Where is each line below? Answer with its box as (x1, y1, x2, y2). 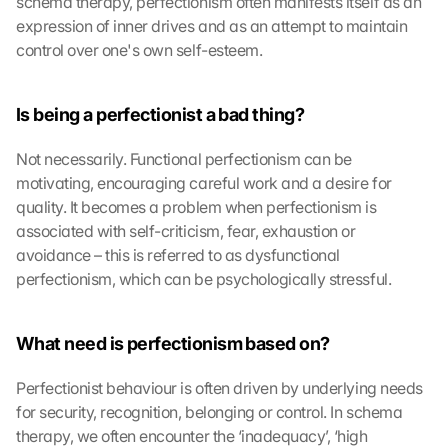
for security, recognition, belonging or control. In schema (16, 402, 403, 422)
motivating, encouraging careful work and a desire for (16, 173, 392, 193)
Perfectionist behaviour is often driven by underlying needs (16, 378, 423, 398)
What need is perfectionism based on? (16, 333, 330, 354)
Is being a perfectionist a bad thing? (16, 104, 305, 125)
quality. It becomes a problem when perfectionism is (16, 197, 377, 217)
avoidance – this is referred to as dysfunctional (16, 245, 340, 265)
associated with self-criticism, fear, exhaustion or (16, 221, 356, 241)
